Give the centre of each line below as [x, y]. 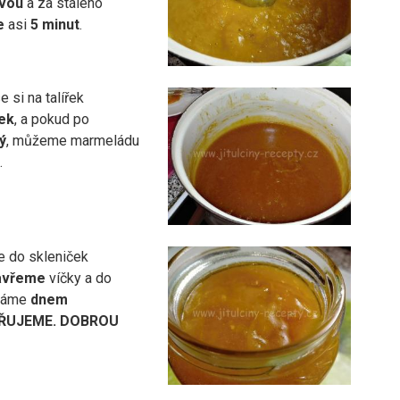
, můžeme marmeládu [73, 141]
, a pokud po [52, 120]
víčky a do [79, 279]
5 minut [55, 24]
